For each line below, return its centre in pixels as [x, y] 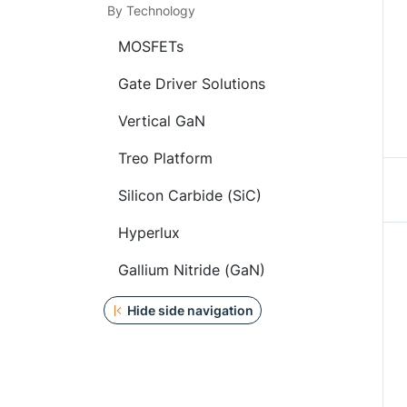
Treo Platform [165, 158]
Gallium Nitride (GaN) [192, 270]
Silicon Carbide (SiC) [190, 195]
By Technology [151, 10]
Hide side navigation [190, 310]
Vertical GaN [162, 121]
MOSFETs [151, 46]
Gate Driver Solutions [192, 84]
